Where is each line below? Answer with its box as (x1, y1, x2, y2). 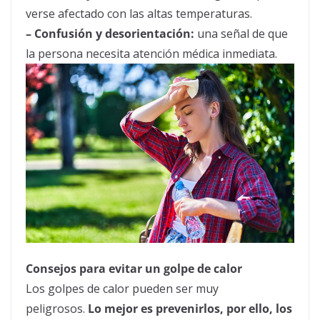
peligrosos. (26, 301, 88, 317)
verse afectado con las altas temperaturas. (26, 5, 252, 21)
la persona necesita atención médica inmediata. (26, 45, 277, 61)
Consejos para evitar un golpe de (26, 261, 214, 277)
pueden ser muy (129, 281, 219, 297)
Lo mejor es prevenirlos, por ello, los (88, 301, 292, 317)
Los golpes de (26, 281, 103, 297)
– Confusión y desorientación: (26, 25, 194, 41)
